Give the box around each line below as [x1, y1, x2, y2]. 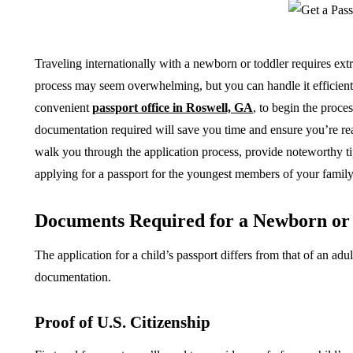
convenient [35, 101, 92, 115]
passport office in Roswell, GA [92, 101, 253, 115]
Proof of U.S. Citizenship [35, 313, 210, 333]
